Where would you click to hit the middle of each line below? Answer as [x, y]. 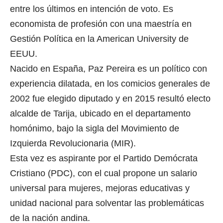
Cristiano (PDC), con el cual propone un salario [104, 173]
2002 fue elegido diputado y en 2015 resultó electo [110, 98]
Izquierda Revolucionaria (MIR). [73, 143]
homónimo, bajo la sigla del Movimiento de [95, 128]
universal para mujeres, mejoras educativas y [100, 188]
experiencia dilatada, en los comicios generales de [110, 83]
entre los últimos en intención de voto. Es [92, 9]
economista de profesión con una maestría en [101, 24]
